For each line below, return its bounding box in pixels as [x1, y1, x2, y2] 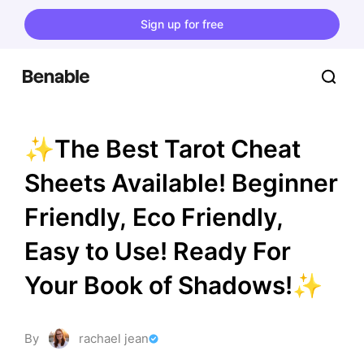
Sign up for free [141, 16, 223, 31]
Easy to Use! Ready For [24, 236, 291, 266]
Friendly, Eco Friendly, [24, 202, 284, 232]
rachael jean [79, 331, 149, 346]
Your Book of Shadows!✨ [24, 271, 323, 300]
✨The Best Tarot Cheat [24, 134, 301, 163]
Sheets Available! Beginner [24, 168, 338, 197]
